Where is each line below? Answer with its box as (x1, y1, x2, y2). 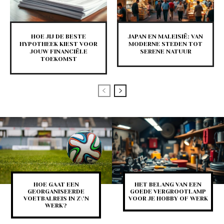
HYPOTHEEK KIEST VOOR (19, 40, 97, 48)
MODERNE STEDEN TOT (128, 40, 202, 48)
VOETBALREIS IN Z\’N (23, 195, 89, 202)
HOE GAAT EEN (33, 181, 79, 188)
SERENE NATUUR (139, 48, 191, 55)
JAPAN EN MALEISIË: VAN (128, 33, 203, 40)
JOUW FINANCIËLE (29, 48, 87, 55)
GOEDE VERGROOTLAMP (130, 188, 206, 195)
